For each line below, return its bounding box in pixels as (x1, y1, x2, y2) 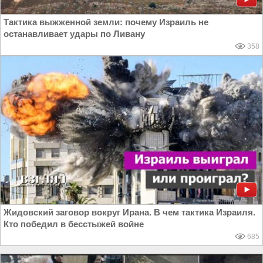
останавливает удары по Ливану (4, 29, 145, 39)
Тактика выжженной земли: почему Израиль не (4, 17, 208, 28)
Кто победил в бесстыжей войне (4, 219, 144, 230)
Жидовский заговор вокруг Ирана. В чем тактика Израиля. (4, 207, 255, 218)
